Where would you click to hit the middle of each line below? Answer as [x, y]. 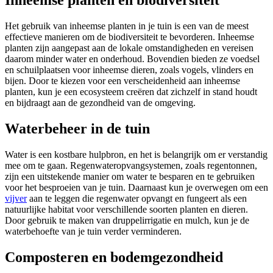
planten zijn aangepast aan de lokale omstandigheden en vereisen [129, 48]
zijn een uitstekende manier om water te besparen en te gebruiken [130, 177]
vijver [16, 199]
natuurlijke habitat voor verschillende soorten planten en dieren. [126, 210]
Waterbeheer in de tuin [77, 129]
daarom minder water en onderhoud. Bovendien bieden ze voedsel [132, 59]
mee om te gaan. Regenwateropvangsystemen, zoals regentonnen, [131, 166]
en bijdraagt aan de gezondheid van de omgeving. [100, 103]
